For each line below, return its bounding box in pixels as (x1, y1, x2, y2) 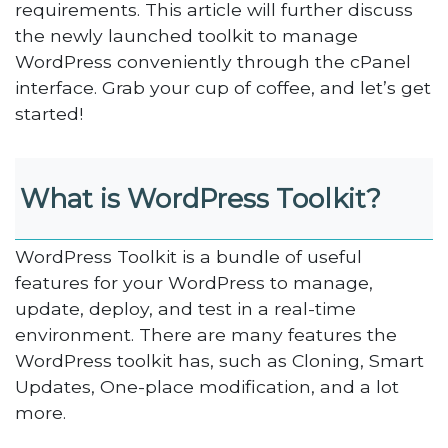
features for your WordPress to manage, (15, 271, 374, 293)
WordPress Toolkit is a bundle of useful (15, 245, 363, 267)
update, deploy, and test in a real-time (15, 297, 357, 319)
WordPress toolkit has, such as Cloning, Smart (15, 349, 425, 371)
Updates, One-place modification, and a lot (15, 375, 400, 397)
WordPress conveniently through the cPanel (15, 50, 412, 72)
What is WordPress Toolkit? (20, 181, 382, 215)
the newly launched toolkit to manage (15, 24, 359, 46)
